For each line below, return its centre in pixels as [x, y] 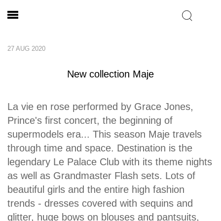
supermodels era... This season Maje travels [105, 134]
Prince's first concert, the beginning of [90, 120]
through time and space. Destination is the [100, 148]
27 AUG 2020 [26, 49]
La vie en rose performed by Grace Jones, [100, 107]
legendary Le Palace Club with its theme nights [110, 162]
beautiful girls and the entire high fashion [96, 189]
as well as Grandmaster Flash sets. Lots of [101, 176]
